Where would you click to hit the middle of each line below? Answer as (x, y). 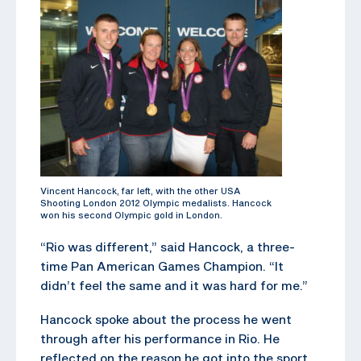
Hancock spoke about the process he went (166, 319)
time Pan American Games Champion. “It (162, 266)
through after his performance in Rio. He (160, 338)
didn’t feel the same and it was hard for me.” (174, 285)
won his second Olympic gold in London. (131, 214)
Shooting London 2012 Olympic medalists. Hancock (156, 202)
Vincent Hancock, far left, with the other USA (140, 190)
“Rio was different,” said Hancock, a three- (168, 246)
